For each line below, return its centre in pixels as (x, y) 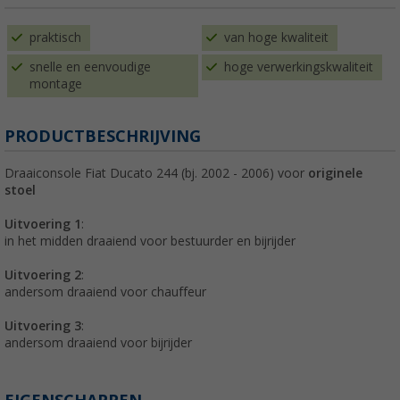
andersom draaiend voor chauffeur (105, 292)
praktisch (55, 38)
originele (335, 174)
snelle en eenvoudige (90, 67)
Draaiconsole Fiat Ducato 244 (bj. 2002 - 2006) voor (156, 174)
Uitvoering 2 (43, 275)
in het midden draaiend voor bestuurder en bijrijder (150, 242)
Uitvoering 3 (43, 326)
